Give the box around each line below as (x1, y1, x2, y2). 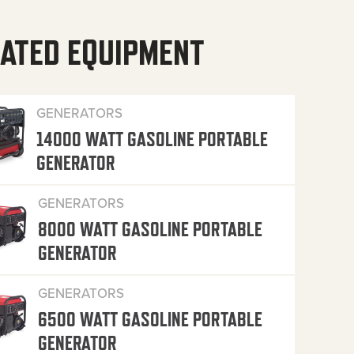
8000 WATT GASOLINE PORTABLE (37, 218, 262, 241)
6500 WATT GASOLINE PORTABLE (37, 308, 262, 331)
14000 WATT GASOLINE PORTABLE (36, 127, 269, 150)
